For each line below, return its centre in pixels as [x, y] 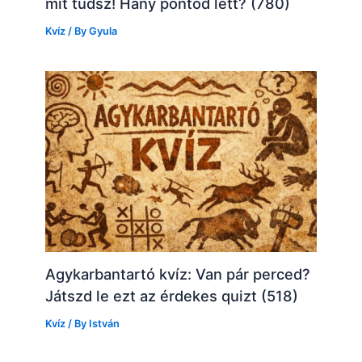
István [105, 324]
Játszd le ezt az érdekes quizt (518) [172, 296]
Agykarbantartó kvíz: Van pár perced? [178, 274]
